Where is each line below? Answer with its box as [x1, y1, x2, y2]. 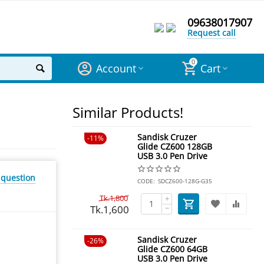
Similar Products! [72, 103, 183, 122]
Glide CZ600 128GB [137, 141, 212, 152]
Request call [187, 27, 236, 38]
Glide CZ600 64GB [137, 243, 207, 255]
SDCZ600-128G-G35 [157, 177, 212, 185]
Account [95, 61, 136, 75]
